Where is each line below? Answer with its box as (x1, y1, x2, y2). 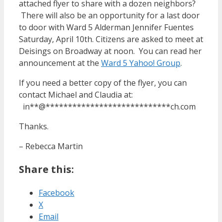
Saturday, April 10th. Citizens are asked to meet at (19, 33, 203, 45)
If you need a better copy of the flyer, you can (19, 77, 187, 88)
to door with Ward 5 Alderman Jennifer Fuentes (19, 21, 194, 33)
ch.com (170, 101, 196, 112)
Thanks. (19, 120, 49, 132)
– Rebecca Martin (19, 140, 83, 152)
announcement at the (19, 57, 101, 68)
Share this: (19, 162, 74, 176)
